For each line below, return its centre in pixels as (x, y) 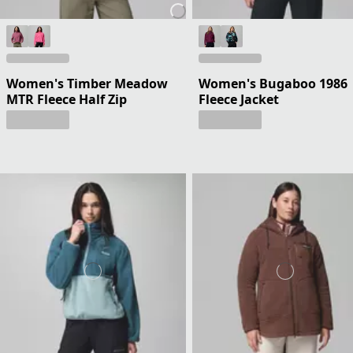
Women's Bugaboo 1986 (273, 83)
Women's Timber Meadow (87, 83)
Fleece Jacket (239, 99)
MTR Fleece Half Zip (67, 99)
